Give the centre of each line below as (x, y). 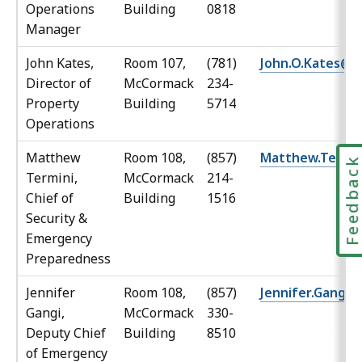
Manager (53, 29)
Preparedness (68, 259)
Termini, (52, 178)
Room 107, (155, 63)
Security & (57, 219)
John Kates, (60, 63)
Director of (59, 84)
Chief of (50, 198)
